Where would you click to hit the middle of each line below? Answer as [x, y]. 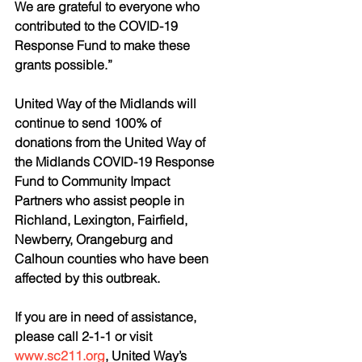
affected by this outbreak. [87, 278]
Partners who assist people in [101, 200]
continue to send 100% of [89, 123]
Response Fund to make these [104, 45]
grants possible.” [63, 65]
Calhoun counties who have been [113, 259]
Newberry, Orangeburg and [95, 239]
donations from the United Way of [112, 142]
